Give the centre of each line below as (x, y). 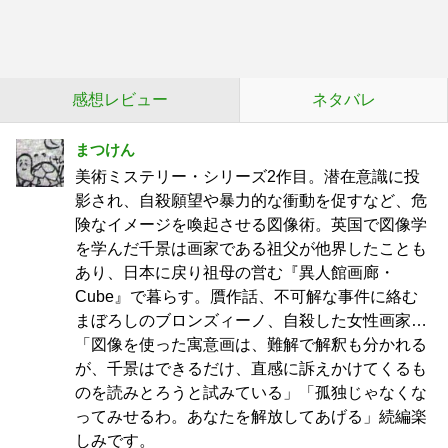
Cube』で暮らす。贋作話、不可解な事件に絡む (246, 296)
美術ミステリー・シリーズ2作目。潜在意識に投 (247, 176)
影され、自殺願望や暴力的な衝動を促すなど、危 (251, 200)
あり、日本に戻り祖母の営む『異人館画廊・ (235, 272)
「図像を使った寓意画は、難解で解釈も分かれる (251, 344)
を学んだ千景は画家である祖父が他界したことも (251, 248)
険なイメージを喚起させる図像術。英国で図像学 (251, 224)
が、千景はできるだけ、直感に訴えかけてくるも (251, 368)
